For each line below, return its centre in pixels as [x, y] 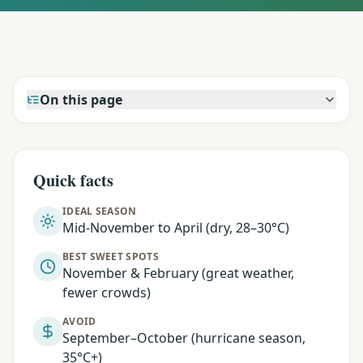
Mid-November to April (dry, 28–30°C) [176, 228]
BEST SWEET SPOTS [111, 256]
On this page [81, 100]
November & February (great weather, [178, 273]
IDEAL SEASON [100, 211]
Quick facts [73, 180]
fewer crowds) [107, 293]
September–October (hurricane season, [184, 338]
